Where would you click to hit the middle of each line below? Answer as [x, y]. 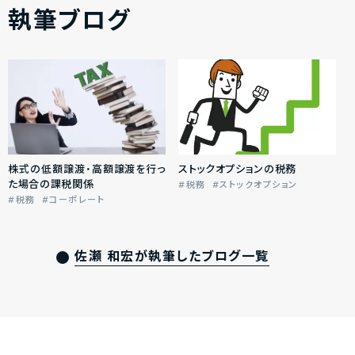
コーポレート [77, 200]
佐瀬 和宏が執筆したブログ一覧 [172, 258]
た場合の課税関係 [51, 185]
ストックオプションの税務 [237, 170]
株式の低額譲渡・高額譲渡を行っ [87, 170]
